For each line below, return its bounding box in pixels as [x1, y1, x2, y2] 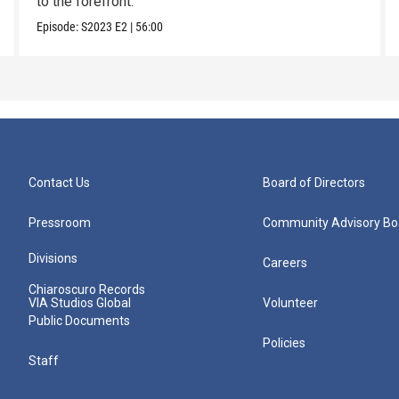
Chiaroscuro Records [28, 282, 145, 297]
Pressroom [28, 216, 91, 231]
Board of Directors [263, 175, 366, 191]
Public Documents [28, 313, 130, 329]
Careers [263, 256, 308, 271]
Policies [263, 336, 306, 351]
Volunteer [263, 296, 319, 311]
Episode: [36, 20, 81, 35]
